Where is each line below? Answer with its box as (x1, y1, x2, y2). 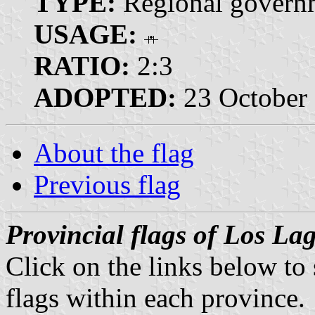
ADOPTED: (34, 82, 176, 112)
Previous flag (34, 169, 181, 200)
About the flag (34, 137, 194, 168)
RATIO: (34, 50, 130, 81)
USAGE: (34, 18, 137, 49)
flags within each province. (6, 282, 305, 313)
